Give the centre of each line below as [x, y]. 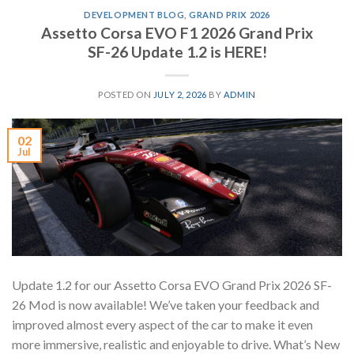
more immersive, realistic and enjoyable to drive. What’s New [176, 345]
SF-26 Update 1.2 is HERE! [177, 51]
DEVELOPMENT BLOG [134, 15]
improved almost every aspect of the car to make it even [162, 325]
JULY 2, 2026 [180, 94]
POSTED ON [126, 94]
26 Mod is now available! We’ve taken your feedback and [166, 305]
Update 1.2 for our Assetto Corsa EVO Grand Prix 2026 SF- [172, 285]
